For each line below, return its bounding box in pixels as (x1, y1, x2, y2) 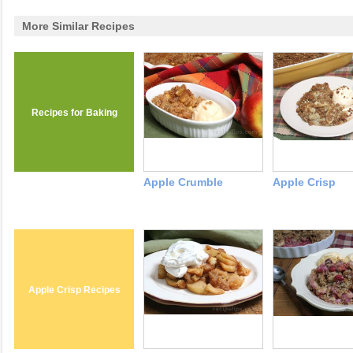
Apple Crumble (143, 176, 223, 189)
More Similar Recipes (22, 20, 135, 33)
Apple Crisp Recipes (28, 284, 121, 296)
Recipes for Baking (31, 107, 117, 119)
